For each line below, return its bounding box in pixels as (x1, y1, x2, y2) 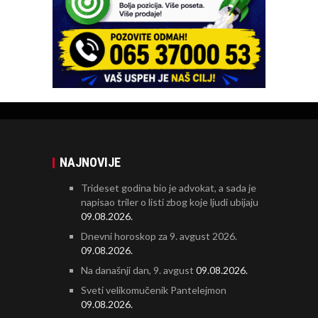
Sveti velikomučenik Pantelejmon (81, 284, 226, 297)
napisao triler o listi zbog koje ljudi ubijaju (81, 196, 258, 209)
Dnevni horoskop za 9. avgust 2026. (81, 230, 237, 243)
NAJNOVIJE (60, 155, 121, 170)
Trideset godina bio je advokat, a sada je (81, 182, 256, 194)
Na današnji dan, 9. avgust (81, 264, 194, 277)
